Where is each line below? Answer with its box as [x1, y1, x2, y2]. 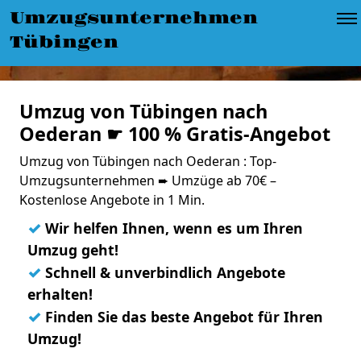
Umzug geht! [27, 240, 118, 259]
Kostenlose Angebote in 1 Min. [19, 191, 205, 209]
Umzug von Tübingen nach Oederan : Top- [19, 152, 276, 170]
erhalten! [27, 284, 93, 304]
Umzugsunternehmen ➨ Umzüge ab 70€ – [19, 172, 276, 189]
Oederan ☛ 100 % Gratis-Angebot [19, 121, 330, 147]
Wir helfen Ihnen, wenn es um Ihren [41, 218, 303, 238]
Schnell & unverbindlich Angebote [41, 263, 285, 282]
